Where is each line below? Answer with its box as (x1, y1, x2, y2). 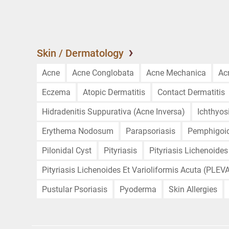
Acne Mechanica (146, 68, 206, 78)
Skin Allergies (169, 185, 217, 194)
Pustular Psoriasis (42, 185, 107, 194)
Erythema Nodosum (42, 126, 113, 136)
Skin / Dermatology (37, 47, 124, 59)
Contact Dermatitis (157, 87, 225, 97)
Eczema (42, 87, 71, 97)
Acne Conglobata (72, 68, 134, 78)
